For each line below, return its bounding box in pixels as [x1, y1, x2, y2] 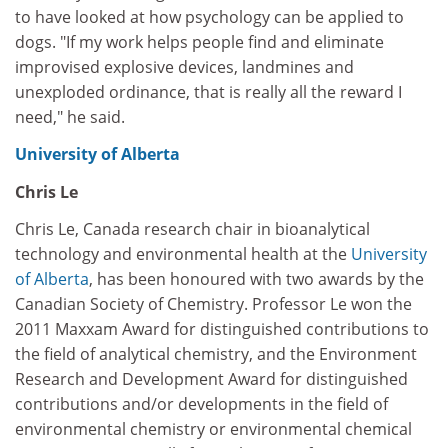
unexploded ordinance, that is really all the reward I [15, 80, 402, 103]
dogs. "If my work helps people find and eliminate [15, 30, 384, 53]
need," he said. [15, 105, 125, 128]
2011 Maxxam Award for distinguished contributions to [15, 318, 429, 340]
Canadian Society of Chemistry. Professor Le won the [15, 293, 412, 315]
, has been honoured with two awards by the [89, 268, 424, 290]
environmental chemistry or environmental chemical [15, 418, 412, 440]
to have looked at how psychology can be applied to [15, 5, 404, 28]
